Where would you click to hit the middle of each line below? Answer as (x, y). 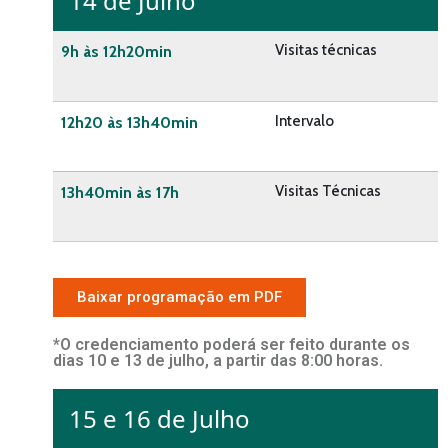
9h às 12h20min (116, 52)
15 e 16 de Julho (159, 419)
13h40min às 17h (120, 193)
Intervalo (304, 121)
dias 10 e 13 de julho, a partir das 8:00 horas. (218, 361)
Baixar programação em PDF (179, 297)
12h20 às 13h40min (129, 123)
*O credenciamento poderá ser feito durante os (231, 345)
